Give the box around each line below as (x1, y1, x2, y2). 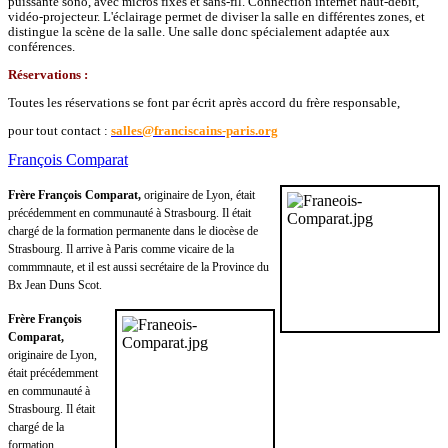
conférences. (8, 38, 75, 54)
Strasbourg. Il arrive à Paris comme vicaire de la (8, 241, 234, 256)
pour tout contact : (8, 122, 111, 138)
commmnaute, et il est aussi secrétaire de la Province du (8, 259, 269, 274)
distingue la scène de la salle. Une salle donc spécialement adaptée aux (8, 23, 390, 39)
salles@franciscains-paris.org (111, 122, 278, 138)
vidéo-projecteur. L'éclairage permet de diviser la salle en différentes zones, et (8, 8, 425, 24)
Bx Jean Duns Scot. (8, 277, 102, 292)
